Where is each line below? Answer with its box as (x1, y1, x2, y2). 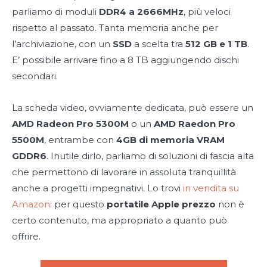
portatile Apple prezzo (107, 198, 216, 210)
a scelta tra (132, 38, 183, 50)
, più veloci (184, 6, 231, 18)
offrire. (12, 231, 41, 243)
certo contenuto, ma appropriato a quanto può (12, 215, 227, 226)
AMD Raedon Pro (154, 118, 235, 130)
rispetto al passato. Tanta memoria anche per (12, 22, 218, 34)
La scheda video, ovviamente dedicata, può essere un (12, 102, 253, 114)
